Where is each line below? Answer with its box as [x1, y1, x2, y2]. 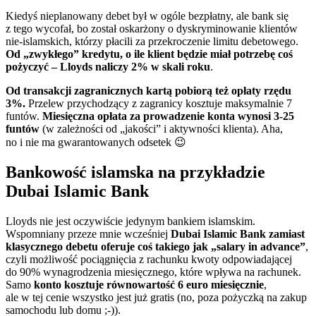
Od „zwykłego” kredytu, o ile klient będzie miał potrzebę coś [6, 48, 293, 61]
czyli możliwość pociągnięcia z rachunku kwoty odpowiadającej [6, 253, 292, 266]
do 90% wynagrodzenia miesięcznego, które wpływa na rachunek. [6, 266, 301, 279]
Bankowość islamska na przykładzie [6, 163, 265, 182]
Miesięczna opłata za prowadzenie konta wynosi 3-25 [42, 110, 294, 123]
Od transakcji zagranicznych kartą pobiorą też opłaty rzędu [6, 85, 291, 97]
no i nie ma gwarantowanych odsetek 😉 [6, 136, 186, 149]
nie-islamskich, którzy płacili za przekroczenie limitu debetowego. [6, 35, 298, 48]
